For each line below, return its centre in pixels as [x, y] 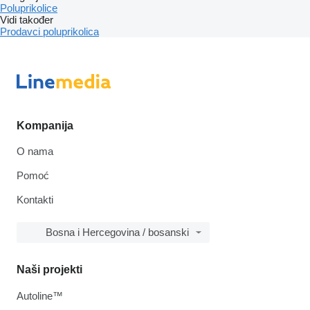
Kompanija [45, 126]
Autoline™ [40, 296]
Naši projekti [49, 270]
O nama [35, 151]
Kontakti [35, 200]
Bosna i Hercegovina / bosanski [117, 232]
